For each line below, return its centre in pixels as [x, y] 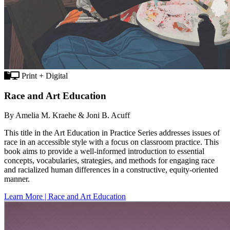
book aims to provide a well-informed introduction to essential [104, 151]
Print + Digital [44, 75]
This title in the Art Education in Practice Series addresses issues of [112, 133]
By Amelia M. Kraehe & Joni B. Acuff [67, 116]
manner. [17, 179]
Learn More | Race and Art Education [65, 197]
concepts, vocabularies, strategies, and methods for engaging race [109, 161]
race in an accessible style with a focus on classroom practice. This [111, 142]
